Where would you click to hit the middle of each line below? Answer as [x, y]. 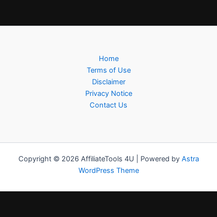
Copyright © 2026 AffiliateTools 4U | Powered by [100, 159]
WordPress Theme [108, 171]
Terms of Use [108, 70]
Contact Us [108, 105]
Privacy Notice [108, 94]
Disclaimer [108, 82]
